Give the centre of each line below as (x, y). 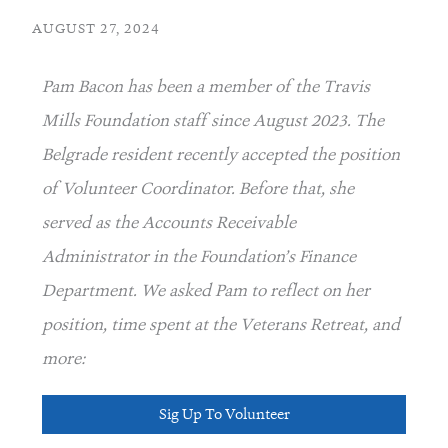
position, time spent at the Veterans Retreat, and (221, 324)
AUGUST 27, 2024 (96, 29)
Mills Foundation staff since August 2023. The (213, 120)
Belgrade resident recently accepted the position (221, 154)
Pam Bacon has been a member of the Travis (206, 86)
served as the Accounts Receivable (169, 222)
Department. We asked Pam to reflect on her (206, 290)
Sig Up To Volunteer (224, 414)
